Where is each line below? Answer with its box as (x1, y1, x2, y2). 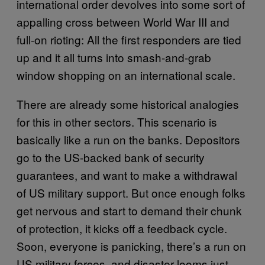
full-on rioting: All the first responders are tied (17, 31, 241, 47)
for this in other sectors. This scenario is (17, 113, 217, 130)
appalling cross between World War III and (17, 13, 230, 30)
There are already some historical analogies (17, 95, 239, 112)
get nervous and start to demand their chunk (17, 202, 242, 218)
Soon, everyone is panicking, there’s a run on (17, 237, 246, 254)
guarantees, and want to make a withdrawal (17, 166, 237, 183)
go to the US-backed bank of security (17, 148, 205, 165)
